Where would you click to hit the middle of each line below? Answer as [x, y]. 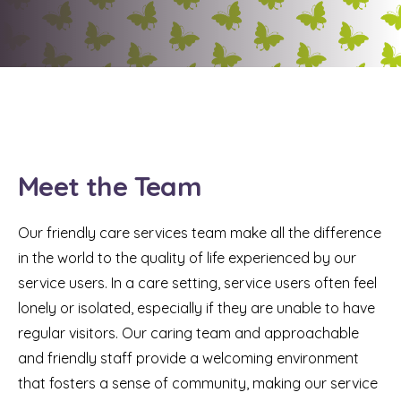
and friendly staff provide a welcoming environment [188, 358]
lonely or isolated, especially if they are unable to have [196, 308]
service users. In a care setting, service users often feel [197, 283]
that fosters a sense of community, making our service [198, 383]
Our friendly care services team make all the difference [200, 233]
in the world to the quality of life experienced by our [187, 258]
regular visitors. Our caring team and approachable [188, 333]
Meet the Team [110, 186]
